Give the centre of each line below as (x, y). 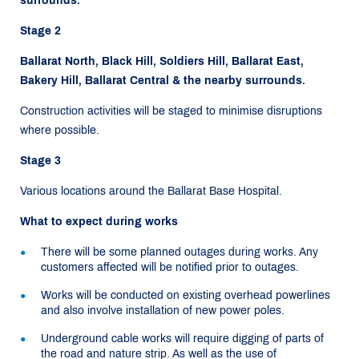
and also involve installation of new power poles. (163, 311)
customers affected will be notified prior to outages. (170, 267)
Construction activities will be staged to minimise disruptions (171, 111)
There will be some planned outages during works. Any (179, 252)
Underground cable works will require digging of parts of (182, 339)
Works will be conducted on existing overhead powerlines (186, 295)
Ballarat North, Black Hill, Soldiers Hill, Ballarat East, (162, 61)
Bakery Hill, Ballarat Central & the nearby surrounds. (163, 81)
